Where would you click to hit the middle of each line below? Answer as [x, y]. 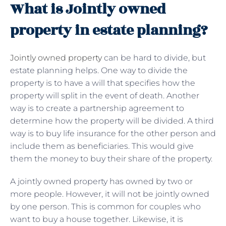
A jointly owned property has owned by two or [101, 181]
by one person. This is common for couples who [105, 206]
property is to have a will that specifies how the [103, 83]
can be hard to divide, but [154, 58]
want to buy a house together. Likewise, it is [97, 219]
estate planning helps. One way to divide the [99, 70]
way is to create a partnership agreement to [97, 108]
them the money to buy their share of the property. [111, 158]
